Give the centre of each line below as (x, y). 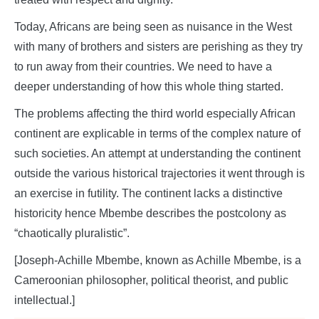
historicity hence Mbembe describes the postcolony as (150, 214)
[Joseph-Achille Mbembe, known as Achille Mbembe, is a (158, 261)
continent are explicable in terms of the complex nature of (157, 134)
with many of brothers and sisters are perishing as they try (158, 47)
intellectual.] (45, 300)
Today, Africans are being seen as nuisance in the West (153, 27)
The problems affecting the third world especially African (155, 114)
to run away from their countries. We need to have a (143, 67)
